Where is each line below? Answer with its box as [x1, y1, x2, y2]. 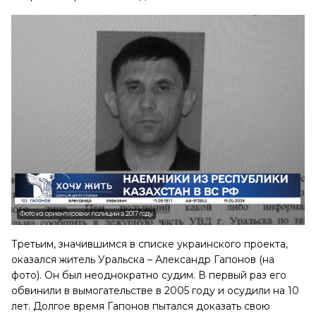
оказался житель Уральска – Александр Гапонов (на [11, 253, 274, 266]
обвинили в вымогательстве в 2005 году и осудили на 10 [11, 284, 299, 297]
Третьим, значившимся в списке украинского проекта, [11, 237, 288, 250]
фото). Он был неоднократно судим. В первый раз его [11, 268, 286, 281]
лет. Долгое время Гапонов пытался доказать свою [11, 299, 270, 312]
